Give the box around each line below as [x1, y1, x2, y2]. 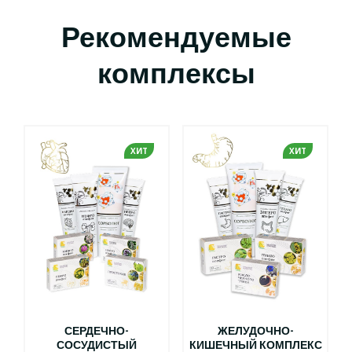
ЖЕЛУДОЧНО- [217, 324, 294, 339]
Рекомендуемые [60, 20, 291, 57]
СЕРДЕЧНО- [64, 324, 129, 339]
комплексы [97, 57, 255, 93]
